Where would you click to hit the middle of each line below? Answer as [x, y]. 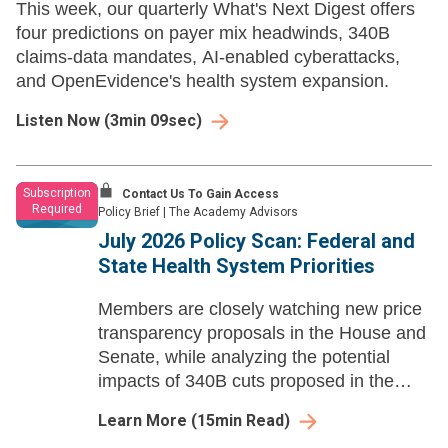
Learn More [142, 421]
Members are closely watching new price [260, 309]
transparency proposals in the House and [262, 333]
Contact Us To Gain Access [200, 194]
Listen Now [58, 121]
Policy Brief [129, 212]
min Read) [252, 421]
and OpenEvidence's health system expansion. [202, 81]
